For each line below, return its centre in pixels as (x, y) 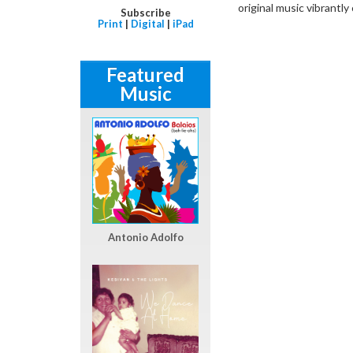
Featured (145, 74)
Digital (147, 23)
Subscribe (145, 12)
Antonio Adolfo (145, 237)
